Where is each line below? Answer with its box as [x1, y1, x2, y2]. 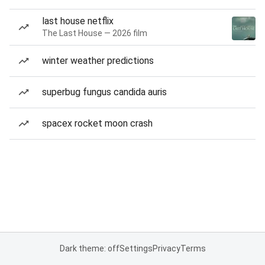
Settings [119, 244, 153, 253]
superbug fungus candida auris [42, 86, 167, 98]
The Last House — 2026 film [42, 28, 147, 38]
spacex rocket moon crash [42, 118, 153, 129]
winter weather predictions [42, 55, 154, 66]
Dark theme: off [59, 244, 119, 253]
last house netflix [42, 15, 114, 27]
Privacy [152, 244, 180, 253]
